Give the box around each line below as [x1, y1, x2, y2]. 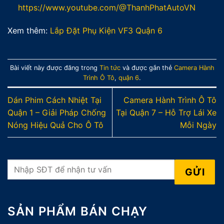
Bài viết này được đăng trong [9, 63, 99, 71]
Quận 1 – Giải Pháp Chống [7, 107, 106, 117]
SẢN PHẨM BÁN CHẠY [7, 203, 148, 218]
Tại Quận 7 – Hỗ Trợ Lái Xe [116, 107, 216, 117]
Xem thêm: [7, 25, 50, 35]
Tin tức [99, 63, 120, 71]
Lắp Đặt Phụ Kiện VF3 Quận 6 [50, 25, 162, 35]
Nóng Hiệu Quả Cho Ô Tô [7, 119, 103, 130]
